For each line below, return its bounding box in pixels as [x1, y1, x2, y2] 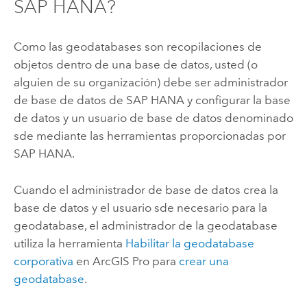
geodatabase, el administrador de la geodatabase [13, 218, 278, 232]
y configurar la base [184, 93, 291, 108]
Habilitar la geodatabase [125, 236, 254, 250]
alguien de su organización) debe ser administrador [13, 75, 288, 90]
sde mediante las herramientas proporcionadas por [13, 129, 286, 143]
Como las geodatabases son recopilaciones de [13, 40, 262, 54]
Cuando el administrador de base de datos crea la [13, 182, 278, 197]
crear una [178, 254, 229, 268]
